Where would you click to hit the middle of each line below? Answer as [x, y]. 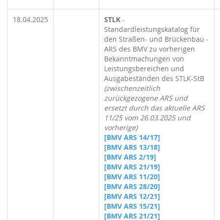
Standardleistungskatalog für [152, 29]
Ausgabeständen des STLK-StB [154, 78]
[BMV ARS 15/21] [132, 206]
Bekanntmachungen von [144, 59]
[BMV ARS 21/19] [132, 167]
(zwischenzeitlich [132, 88]
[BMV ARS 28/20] [132, 186]
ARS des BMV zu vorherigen [150, 49]
